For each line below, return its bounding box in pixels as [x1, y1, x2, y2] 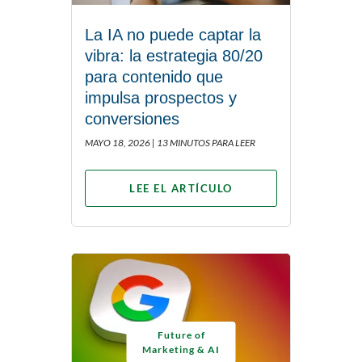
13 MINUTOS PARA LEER [157, 137, 255, 149]
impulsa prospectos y [85, 89, 237, 107]
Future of [157, 329, 205, 342]
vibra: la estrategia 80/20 [85, 47, 263, 65]
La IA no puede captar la [85, 26, 261, 44]
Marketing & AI [142, 343, 220, 356]
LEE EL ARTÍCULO [129, 182, 233, 196]
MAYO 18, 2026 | [85, 137, 155, 149]
